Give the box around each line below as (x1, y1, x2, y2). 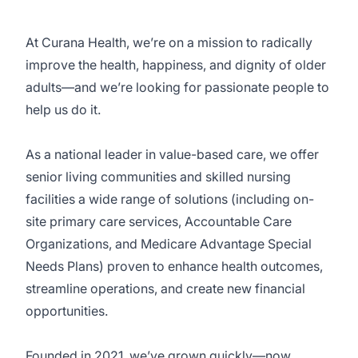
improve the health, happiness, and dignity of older (26, 57, 326, 73)
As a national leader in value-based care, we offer (26, 146, 319, 162)
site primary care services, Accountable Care (26, 213, 292, 229)
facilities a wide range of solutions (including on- (26, 191, 314, 207)
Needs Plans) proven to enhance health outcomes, (26, 258, 323, 274)
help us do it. (26, 101, 101, 117)
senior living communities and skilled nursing (26, 169, 291, 185)
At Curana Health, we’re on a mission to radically (26, 34, 312, 50)
